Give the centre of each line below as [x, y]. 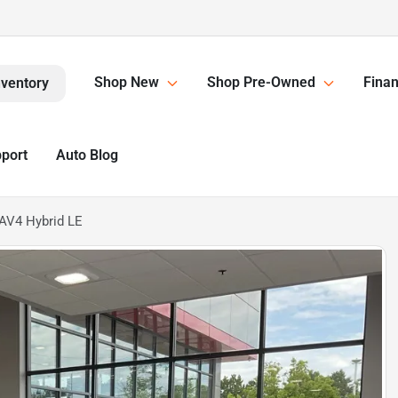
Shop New [127, 83]
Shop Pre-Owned [261, 83]
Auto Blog [87, 155]
